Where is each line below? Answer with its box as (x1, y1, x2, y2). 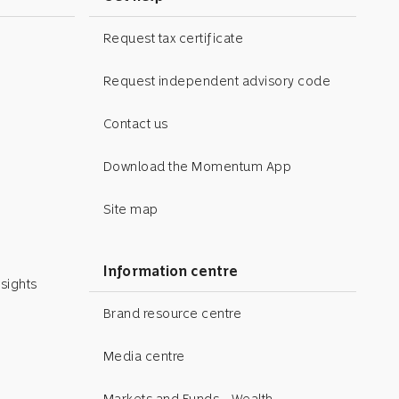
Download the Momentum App (102, 158, 292, 175)
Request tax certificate (102, 29, 244, 46)
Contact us (102, 115, 168, 132)
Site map (102, 200, 159, 217)
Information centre (102, 263, 238, 281)
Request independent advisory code (102, 72, 331, 89)
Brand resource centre (102, 305, 242, 322)
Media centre (102, 347, 185, 364)
